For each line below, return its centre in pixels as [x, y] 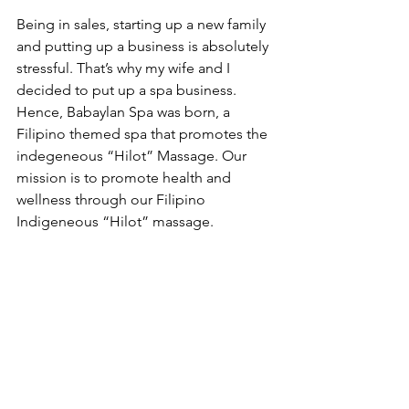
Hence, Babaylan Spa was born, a [125, 112]
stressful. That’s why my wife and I [125, 68]
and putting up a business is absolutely [144, 47]
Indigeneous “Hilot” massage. [117, 222]
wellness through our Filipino [113, 200]
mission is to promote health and [126, 178]
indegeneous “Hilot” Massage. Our [133, 156]
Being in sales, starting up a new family [143, 25]
